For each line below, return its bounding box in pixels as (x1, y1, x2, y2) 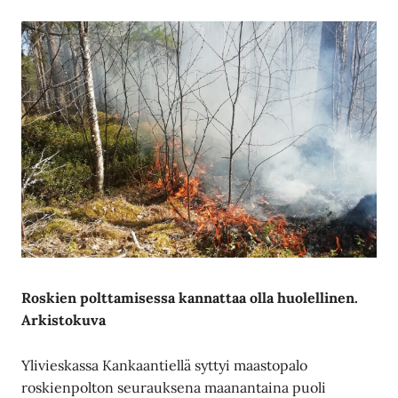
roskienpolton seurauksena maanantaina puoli (21, 378, 327, 396)
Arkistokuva (21, 310, 107, 329)
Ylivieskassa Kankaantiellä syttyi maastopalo (21, 355, 308, 374)
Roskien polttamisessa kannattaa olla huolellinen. (21, 288, 359, 306)
